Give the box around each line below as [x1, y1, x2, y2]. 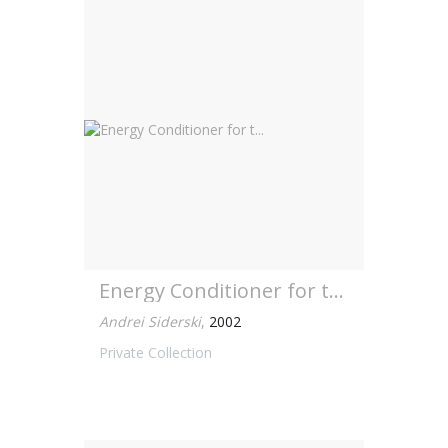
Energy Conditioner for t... [99, 277, 344, 304]
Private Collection [99, 343, 212, 362]
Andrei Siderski [99, 312, 201, 331]
